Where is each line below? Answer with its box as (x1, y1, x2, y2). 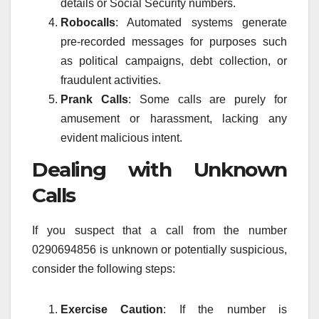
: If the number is (163, 303, 288, 315)
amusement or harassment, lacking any (61, 112, 287, 125)
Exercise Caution (61, 303, 164, 315)
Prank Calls (61, 93, 128, 105)
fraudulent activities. (61, 73, 161, 86)
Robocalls (61, 16, 115, 28)
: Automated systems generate (115, 16, 287, 28)
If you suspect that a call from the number (32, 224, 287, 236)
